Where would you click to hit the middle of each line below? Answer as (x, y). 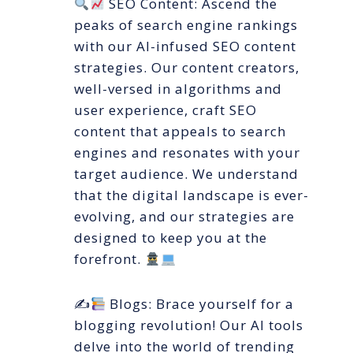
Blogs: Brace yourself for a (200, 304)
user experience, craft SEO (165, 110)
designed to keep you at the (171, 238)
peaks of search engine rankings (186, 25)
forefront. (110, 259)
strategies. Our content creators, (187, 68)
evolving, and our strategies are (184, 217)
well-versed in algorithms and (178, 89)
